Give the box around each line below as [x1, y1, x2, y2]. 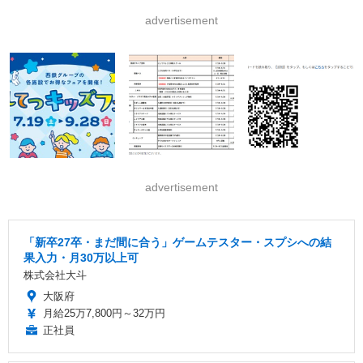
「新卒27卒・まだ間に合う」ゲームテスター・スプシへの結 [23, 236, 331, 250]
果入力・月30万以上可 [23, 251, 139, 265]
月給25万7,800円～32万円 [43, 307, 165, 320]
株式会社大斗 [23, 269, 87, 282]
